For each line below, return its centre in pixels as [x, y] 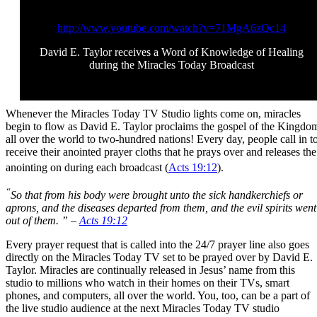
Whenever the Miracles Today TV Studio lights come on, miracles [153, 114]
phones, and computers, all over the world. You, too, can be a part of [158, 295]
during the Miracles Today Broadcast [171, 65]
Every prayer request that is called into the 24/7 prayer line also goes [157, 244]
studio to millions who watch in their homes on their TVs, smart [148, 282]
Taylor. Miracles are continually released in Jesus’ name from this [150, 270]
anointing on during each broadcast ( [87, 168]
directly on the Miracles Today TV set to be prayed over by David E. [159, 257]
